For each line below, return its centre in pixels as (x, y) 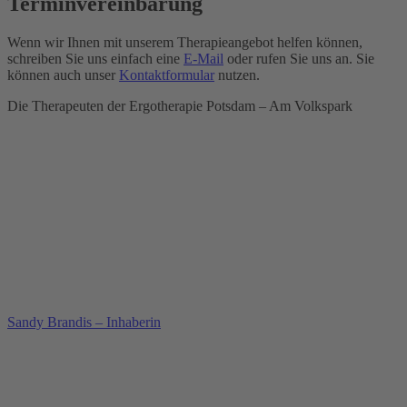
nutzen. (237, 75)
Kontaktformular (167, 75)
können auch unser (63, 75)
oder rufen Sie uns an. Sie (299, 59)
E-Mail (203, 59)
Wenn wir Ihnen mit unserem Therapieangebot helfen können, (185, 43)
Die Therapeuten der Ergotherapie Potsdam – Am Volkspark (180, 106)
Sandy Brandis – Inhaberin (84, 323)
